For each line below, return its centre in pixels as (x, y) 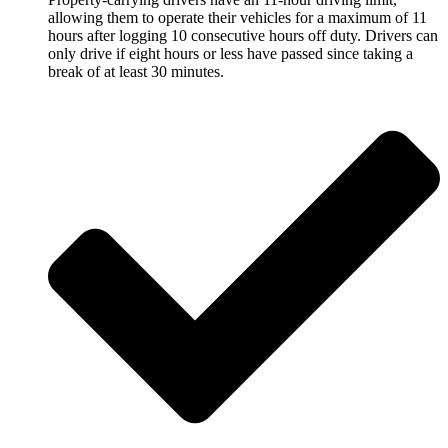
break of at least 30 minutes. (136, 71)
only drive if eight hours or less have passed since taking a (230, 53)
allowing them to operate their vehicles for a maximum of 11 (237, 17)
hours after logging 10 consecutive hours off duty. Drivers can (243, 35)
